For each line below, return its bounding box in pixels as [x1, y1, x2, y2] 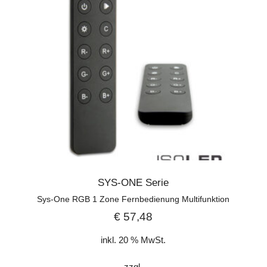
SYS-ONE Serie [98, 176, 169, 188]
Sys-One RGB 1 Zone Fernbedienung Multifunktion [37, 194, 230, 204]
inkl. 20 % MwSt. [101, 234, 166, 245]
